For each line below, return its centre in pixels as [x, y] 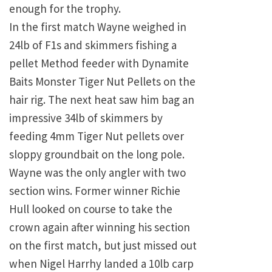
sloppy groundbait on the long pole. [97, 155]
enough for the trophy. [65, 9]
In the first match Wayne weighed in [98, 27]
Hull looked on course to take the [91, 209]
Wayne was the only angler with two [97, 173]
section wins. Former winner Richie [95, 191]
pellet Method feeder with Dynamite [99, 63]
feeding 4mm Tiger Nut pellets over [97, 136]
